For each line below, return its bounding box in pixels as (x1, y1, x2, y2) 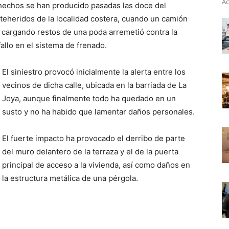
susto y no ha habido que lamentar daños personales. (2, 107, 195, 117)
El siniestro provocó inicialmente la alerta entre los (2, 67, 186, 77)
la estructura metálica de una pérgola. (2, 173, 138, 183)
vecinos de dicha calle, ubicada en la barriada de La (2, 80, 187, 90)
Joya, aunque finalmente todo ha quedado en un (2, 94, 176, 103)
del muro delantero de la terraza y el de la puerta (2, 147, 178, 156)
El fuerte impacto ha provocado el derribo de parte (2, 133, 185, 143)
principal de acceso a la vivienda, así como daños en (2, 160, 190, 170)
